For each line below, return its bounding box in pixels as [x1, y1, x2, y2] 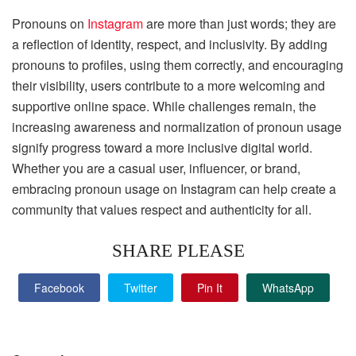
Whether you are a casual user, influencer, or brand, [12, 159, 300, 178]
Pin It [197, 279, 222, 296]
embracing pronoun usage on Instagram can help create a [12, 180, 336, 199]
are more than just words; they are [143, 14, 336, 33]
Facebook [34, 279, 84, 296]
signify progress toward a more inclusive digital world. [12, 138, 312, 157]
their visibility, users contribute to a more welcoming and [12, 76, 325, 95]
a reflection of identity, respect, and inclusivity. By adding [12, 35, 327, 54]
